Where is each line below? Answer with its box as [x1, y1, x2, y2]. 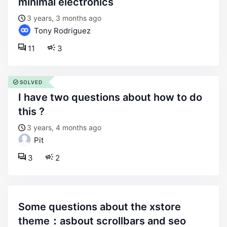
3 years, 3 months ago [27, 14, 101, 22]
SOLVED [20, 79, 43, 85]
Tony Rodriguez [32, 26, 91, 35]
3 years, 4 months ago [27, 123, 101, 132]
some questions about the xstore [18, 201, 25, 213]
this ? [18, 105, 45, 118]
